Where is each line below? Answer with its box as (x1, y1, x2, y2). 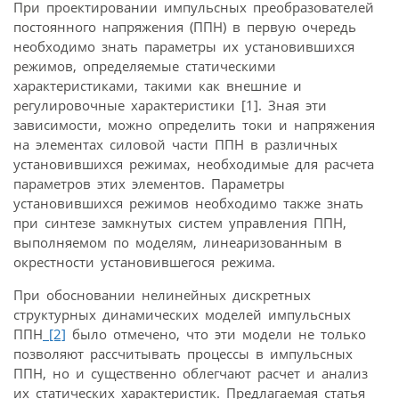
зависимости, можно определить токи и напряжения (13, 115, 375, 134)
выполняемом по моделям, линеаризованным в (13, 232, 342, 251)
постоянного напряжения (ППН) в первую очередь (13, 17, 356, 36)
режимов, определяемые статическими (13, 56, 276, 75)
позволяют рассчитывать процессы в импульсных (13, 344, 353, 362)
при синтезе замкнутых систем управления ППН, (13, 213, 346, 232)
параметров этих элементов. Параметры (13, 174, 285, 192)
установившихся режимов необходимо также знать (13, 193, 363, 212)
